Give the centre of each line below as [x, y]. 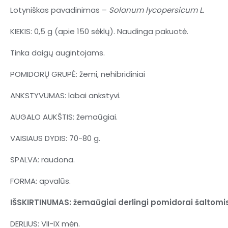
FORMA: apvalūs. [40, 181]
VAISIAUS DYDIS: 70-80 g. [55, 138]
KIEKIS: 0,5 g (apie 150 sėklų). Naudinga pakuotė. [99, 32]
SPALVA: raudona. [42, 160]
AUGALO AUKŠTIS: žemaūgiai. [64, 117]
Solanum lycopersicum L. [156, 10]
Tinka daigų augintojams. [58, 53]
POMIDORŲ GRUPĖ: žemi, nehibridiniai [78, 74]
